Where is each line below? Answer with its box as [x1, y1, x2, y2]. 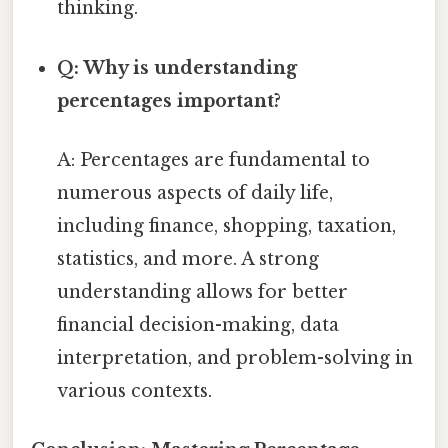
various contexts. [57, 379, 213, 402]
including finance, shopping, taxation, [57, 214, 397, 237]
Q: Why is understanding [57, 56, 298, 79]
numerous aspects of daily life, [57, 181, 334, 204]
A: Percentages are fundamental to [57, 148, 371, 171]
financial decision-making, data [57, 313, 340, 336]
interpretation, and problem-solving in [57, 346, 414, 369]
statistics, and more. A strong [57, 247, 320, 270]
